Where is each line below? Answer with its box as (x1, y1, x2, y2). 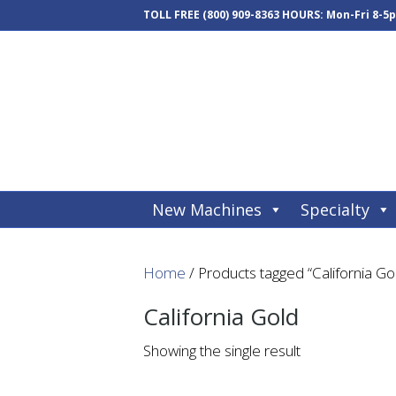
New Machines (152, 199, 262, 220)
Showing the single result (143, 340, 301, 361)
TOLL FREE (143, 7, 202, 22)
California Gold (143, 301, 299, 332)
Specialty (301, 199, 369, 220)
